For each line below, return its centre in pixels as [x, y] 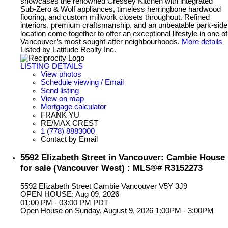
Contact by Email [69, 139]
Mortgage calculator [74, 107]
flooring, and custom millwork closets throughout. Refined [115, 17]
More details [202, 41]
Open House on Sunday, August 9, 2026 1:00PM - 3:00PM [117, 211]
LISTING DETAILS [52, 66]
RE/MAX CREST [69, 123]
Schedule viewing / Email [82, 82]
